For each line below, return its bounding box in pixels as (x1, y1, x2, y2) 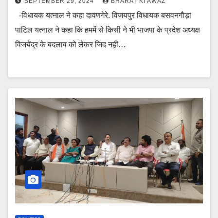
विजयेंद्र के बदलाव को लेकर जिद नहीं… (15, 40, 126, 49)
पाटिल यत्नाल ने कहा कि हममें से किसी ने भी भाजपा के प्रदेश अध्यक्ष (15, 25, 200, 34)
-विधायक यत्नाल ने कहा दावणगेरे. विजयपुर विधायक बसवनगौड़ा (15, 11, 191, 19)
